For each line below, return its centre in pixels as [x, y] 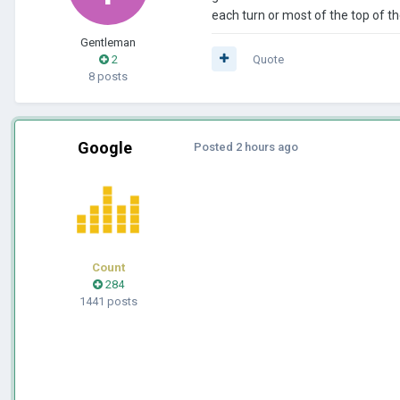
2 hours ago [267, 146]
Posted [215, 146]
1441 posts [108, 301]
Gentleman [108, 42]
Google [104, 147]
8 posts [108, 76]
